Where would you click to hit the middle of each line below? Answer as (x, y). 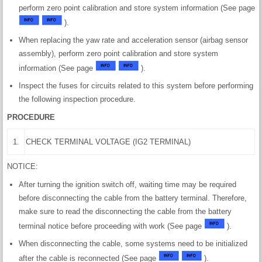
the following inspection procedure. (77, 99)
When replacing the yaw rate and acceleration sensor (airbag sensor (133, 40)
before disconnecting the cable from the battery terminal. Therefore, (133, 198)
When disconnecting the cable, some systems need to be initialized (133, 243)
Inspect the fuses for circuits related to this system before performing (136, 85)
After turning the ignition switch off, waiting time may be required (127, 184)
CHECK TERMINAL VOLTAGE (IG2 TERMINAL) (108, 142)
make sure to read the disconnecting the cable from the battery (125, 211)
